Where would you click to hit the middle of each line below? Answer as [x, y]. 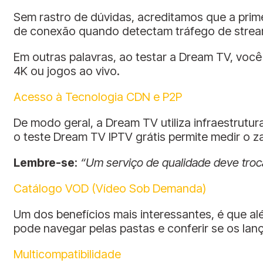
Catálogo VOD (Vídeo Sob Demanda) [110, 189]
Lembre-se [44, 163]
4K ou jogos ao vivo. [67, 71]
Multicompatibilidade [67, 254]
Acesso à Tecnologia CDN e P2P [98, 97]
